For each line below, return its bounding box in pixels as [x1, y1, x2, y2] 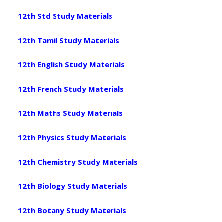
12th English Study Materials [18, 59, 125, 69]
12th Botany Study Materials [18, 205, 126, 215]
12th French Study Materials [18, 83, 124, 94]
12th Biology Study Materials [18, 180, 127, 191]
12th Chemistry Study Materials [18, 156, 138, 166]
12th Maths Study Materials [18, 108, 123, 118]
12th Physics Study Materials [18, 132, 126, 142]
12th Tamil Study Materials [18, 35, 119, 45]
